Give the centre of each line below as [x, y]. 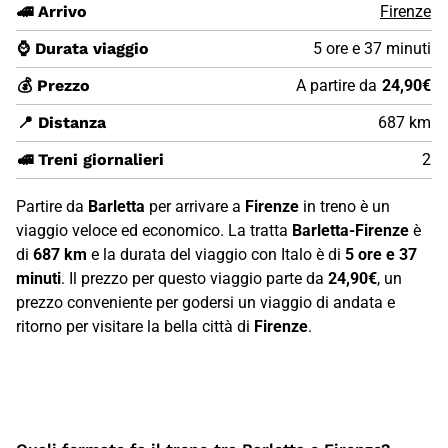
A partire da [336, 85]
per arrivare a [195, 206]
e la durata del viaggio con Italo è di [216, 254]
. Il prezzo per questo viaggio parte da [194, 278]
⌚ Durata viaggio [83, 48]
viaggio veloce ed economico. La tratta [154, 230]
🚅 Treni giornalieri [90, 159]
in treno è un [344, 206]
